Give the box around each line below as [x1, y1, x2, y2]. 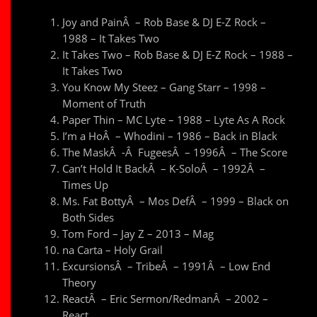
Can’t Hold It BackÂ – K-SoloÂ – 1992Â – [62, 161, 266, 176]
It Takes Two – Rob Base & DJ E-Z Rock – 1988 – [62, 47, 294, 62]
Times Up [62, 178, 109, 192]
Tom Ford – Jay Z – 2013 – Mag [62, 226, 214, 241]
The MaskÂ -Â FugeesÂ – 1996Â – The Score [62, 145, 288, 160]
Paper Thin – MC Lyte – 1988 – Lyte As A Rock [62, 113, 286, 127]
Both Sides [62, 210, 115, 225]
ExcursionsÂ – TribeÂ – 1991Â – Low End [62, 259, 271, 274]
